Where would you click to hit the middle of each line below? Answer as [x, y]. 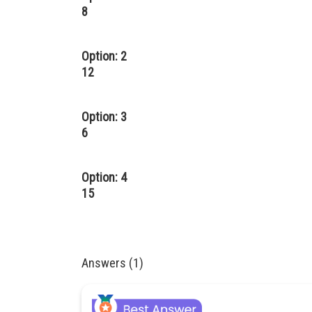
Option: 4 [104, 178]
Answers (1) [112, 263]
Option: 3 [104, 117]
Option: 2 [104, 56]
